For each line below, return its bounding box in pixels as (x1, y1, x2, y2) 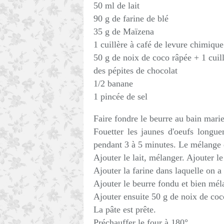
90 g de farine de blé (93, 13, 168, 23)
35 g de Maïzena (93, 26, 154, 36)
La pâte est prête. (93, 204, 156, 214)
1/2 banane (93, 78, 133, 88)
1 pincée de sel (93, 91, 147, 101)
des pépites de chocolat (93, 65, 177, 75)
